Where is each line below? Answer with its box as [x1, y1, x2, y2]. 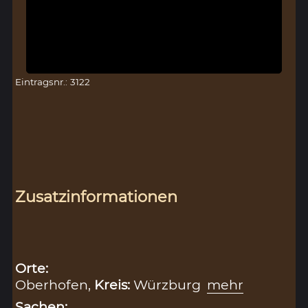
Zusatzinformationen [15, 187, 178, 207]
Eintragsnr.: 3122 [15, 76, 91, 88]
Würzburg [133, 276, 205, 294]
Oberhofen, [15, 276, 95, 294]
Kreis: [94, 276, 134, 294]
